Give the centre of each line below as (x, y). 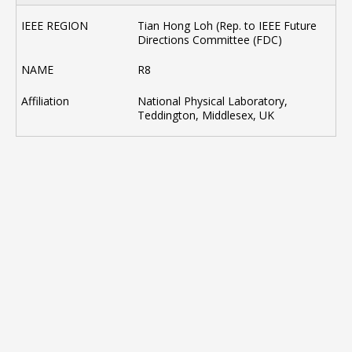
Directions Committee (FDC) (210, 40)
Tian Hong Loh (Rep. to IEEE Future (227, 26)
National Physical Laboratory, (213, 101)
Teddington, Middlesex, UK (206, 115)
